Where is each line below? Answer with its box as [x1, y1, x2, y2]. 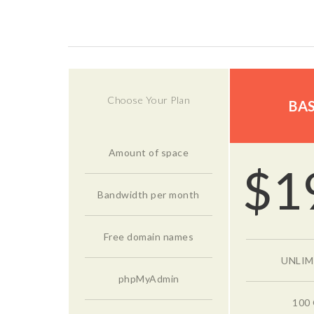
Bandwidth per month [97, 188, 200, 200]
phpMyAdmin [118, 272, 179, 285]
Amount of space [108, 146, 189, 158]
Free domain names [103, 230, 194, 243]
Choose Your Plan [107, 93, 190, 106]
